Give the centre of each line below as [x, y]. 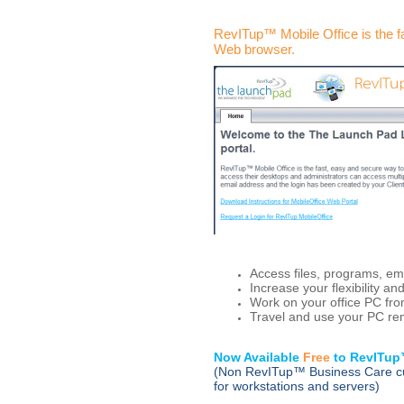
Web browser [252, 50]
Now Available [258, 357]
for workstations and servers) [297, 386]
